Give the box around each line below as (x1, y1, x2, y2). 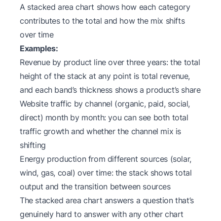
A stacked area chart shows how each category (20, 1, 190, 12)
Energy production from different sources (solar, (20, 153, 191, 164)
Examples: (20, 43, 58, 53)
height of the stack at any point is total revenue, (20, 71, 190, 81)
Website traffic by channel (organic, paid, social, (20, 98, 190, 109)
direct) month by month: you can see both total (20, 112, 188, 122)
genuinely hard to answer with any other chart (20, 209, 184, 219)
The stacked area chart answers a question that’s (20, 195, 194, 205)
